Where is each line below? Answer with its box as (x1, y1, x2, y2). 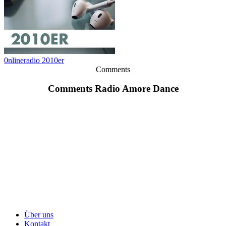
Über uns (24, 210, 53, 219)
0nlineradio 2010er (4, 55, 64, 65)
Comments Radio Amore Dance (47, 83, 179, 94)
